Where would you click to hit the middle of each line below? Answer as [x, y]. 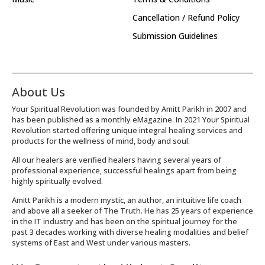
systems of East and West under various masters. [101, 243]
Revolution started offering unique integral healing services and [127, 130]
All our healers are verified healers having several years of [117, 160]
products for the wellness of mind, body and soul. [101, 141]
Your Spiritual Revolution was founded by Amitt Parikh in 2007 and [129, 109]
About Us [38, 92]
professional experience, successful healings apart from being [124, 171]
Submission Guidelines [175, 35]
